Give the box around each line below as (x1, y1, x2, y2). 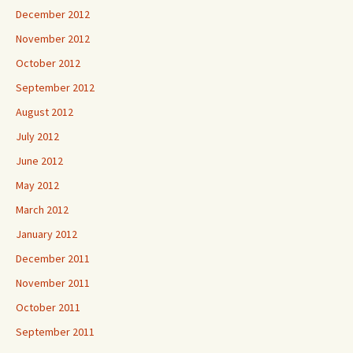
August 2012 (16, 105, 73, 119)
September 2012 (16, 80, 95, 95)
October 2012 (16, 56, 80, 70)
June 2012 (16, 154, 63, 168)
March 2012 (16, 203, 69, 217)
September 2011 (16, 325, 95, 339)
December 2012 (16, 7, 90, 21)
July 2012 (16, 129, 59, 143)
